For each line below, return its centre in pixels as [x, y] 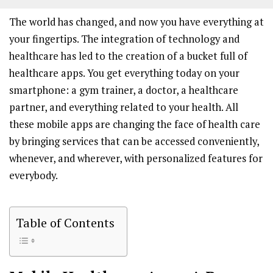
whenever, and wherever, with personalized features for [136, 158]
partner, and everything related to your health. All [124, 107]
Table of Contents [65, 222]
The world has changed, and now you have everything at [136, 22]
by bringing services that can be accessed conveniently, [134, 141]
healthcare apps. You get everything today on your [124, 73]
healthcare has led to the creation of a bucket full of [128, 56]
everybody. [34, 175]
